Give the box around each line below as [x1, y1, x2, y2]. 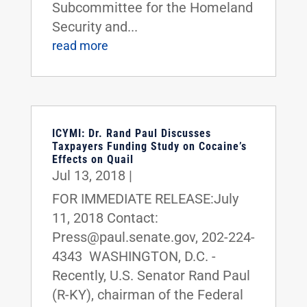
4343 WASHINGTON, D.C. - [51, 247, 216, 265]
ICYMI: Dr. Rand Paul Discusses [51, 126, 211, 140]
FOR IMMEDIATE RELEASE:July [51, 190, 238, 207]
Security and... [51, 18, 138, 35]
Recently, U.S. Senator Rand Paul [51, 267, 250, 284]
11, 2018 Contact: [51, 209, 158, 226]
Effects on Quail [51, 152, 134, 166]
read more [51, 38, 108, 53]
